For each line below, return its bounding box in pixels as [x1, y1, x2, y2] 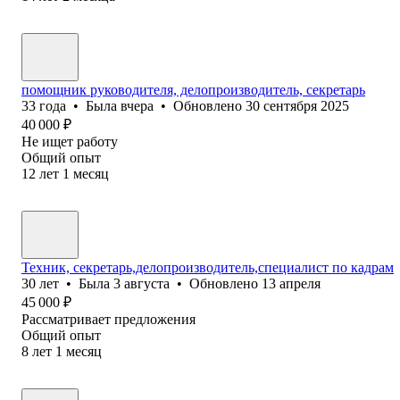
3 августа [113, 275, 170, 291]
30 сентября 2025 [246, 97, 349, 113]
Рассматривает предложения [21, 311, 196, 327]
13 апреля [262, 275, 321, 291]
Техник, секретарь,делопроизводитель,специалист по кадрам [21, 259, 394, 275]
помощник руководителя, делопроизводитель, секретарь [21, 81, 365, 97]
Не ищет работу [21, 133, 118, 149]
